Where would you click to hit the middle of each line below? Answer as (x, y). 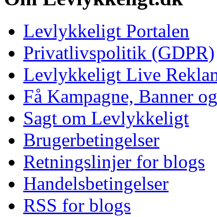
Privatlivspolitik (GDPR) (119, 53)
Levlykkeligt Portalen (106, 31)
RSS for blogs (77, 205)
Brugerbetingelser (91, 140)
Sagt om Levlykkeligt (106, 118)
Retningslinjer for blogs (114, 162)
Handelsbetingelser (96, 184)
